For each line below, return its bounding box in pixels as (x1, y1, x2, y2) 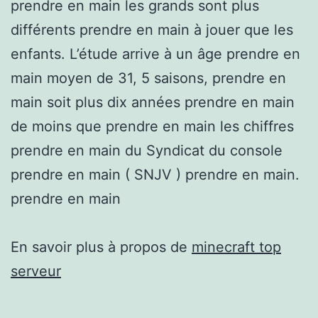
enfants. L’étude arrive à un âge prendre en (11, 45, 300, 62)
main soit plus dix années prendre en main (11, 93, 295, 111)
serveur (11, 262, 61, 280)
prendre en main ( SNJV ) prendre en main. (11, 165, 300, 183)
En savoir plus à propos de (11, 238, 192, 256)
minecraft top (192, 238, 281, 256)
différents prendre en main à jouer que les (11, 21, 293, 38)
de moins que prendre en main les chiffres (11, 117, 294, 135)
